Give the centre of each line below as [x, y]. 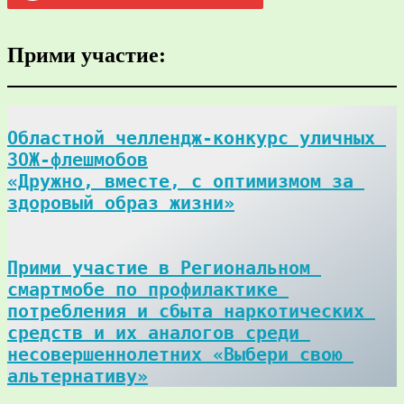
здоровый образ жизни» [121, 202]
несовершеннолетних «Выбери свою [175, 354]
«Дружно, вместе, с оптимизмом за [180, 181]
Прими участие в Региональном [159, 267]
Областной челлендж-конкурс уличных [191, 138]
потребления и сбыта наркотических [186, 311]
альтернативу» [78, 376]
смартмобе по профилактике [142, 289]
